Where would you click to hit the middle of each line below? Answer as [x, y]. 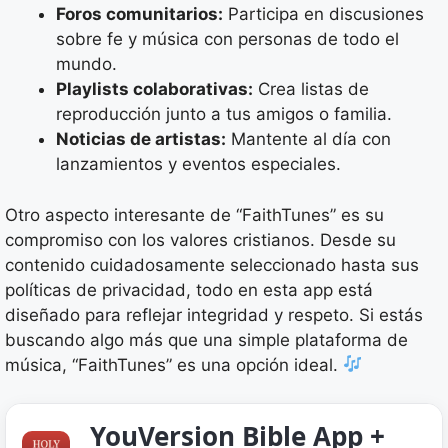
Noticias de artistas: [141, 139]
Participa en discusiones [323, 14]
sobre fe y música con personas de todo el [227, 39]
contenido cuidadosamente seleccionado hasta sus [212, 264]
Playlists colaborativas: [154, 89]
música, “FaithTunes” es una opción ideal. [174, 364]
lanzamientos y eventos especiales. [198, 164]
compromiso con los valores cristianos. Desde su [200, 239]
